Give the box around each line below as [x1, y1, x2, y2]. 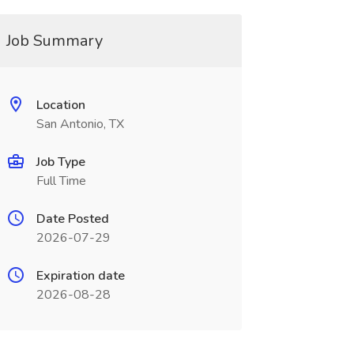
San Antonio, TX [36, 115, 124, 133]
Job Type [36, 153, 85, 171]
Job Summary [6, 30, 103, 51]
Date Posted [36, 210, 109, 228]
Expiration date [36, 267, 125, 284]
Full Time [36, 172, 86, 190]
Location [36, 96, 85, 114]
